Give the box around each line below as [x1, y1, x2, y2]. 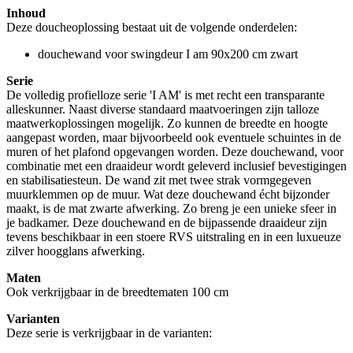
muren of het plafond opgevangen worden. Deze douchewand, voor [6, 144, 344, 158]
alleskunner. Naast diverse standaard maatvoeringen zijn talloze [6, 102, 319, 116]
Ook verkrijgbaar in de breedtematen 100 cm [6, 284, 229, 299]
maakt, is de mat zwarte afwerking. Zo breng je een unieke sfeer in [6, 201, 336, 215]
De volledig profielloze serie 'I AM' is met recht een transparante [6, 87, 325, 102]
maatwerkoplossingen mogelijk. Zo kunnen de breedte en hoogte [6, 116, 328, 130]
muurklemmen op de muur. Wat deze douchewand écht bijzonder [6, 187, 329, 201]
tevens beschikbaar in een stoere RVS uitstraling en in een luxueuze [6, 229, 341, 243]
